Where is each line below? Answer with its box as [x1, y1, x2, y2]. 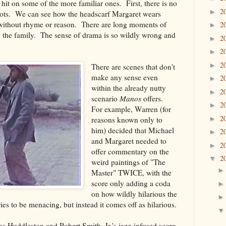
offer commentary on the [91, 146, 169, 156]
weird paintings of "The [91, 156, 166, 167]
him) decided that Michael [91, 125, 175, 135]
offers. [141, 93, 166, 103]
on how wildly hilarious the [91, 188, 178, 199]
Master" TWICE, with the [91, 167, 172, 178]
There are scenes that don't [91, 61, 176, 72]
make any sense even [91, 72, 158, 82]
